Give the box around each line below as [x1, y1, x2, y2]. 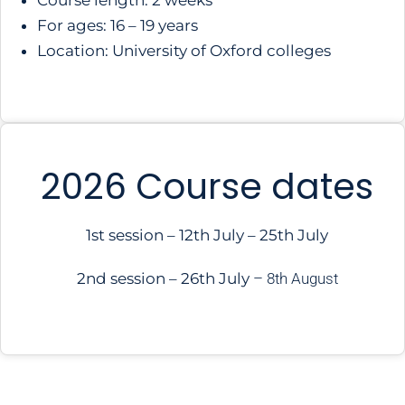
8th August [262, 269, 338, 287]
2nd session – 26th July [76, 269, 253, 287]
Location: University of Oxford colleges [37, 42, 331, 60]
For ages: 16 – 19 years [37, 16, 198, 34]
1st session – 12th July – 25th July [86, 226, 328, 244]
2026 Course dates [41, 162, 373, 212]
